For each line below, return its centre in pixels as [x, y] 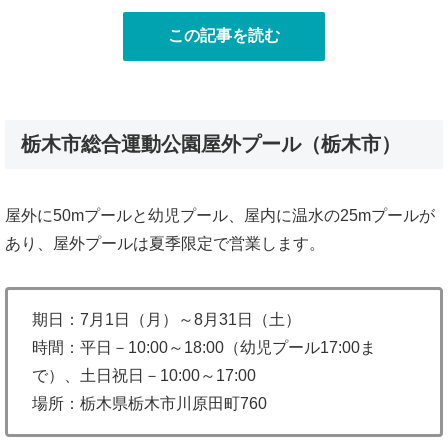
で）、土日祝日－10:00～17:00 [144, 375]
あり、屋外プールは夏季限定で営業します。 [165, 243]
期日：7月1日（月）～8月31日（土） [166, 319]
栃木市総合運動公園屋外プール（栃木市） [211, 144]
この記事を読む [224, 35]
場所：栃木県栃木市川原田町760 [149, 403]
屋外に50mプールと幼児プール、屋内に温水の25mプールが [220, 215]
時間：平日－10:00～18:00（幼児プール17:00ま [204, 347]
